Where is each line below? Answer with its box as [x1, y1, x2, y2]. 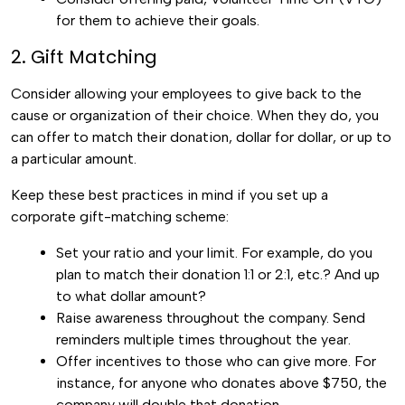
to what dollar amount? [56, 287, 206, 305]
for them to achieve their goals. [56, 12, 259, 29]
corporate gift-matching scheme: [11, 208, 229, 225]
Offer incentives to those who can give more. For [56, 353, 376, 370]
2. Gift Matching [11, 44, 157, 70]
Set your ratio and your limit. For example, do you [56, 244, 372, 261]
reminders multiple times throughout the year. [56, 331, 351, 348]
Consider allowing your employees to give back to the [11, 85, 362, 102]
